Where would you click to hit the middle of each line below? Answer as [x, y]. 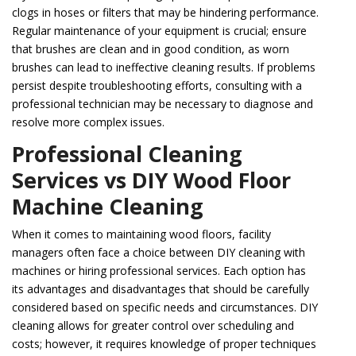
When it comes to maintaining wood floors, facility [141, 234]
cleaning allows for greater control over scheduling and [153, 326]
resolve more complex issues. [88, 122]
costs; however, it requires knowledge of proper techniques [164, 344]
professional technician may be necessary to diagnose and [163, 104]
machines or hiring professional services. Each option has [159, 271]
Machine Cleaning [108, 207]
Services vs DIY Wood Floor [151, 180]
